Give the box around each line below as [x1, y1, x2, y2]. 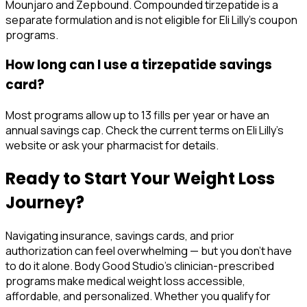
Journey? [5, 191, 84, 214]
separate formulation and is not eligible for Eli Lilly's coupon [5, 12, 297, 27]
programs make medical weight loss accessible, [5, 273, 245, 288]
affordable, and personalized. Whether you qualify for [5, 288, 271, 304]
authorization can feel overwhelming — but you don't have [5, 243, 292, 258]
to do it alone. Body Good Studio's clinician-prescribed [5, 258, 274, 273]
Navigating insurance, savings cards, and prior [5, 228, 234, 243]
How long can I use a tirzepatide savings [5, 56, 272, 75]
